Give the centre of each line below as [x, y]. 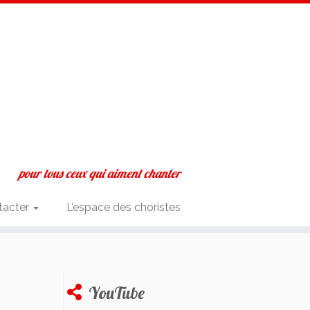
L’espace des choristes [123, 207]
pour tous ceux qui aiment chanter [99, 173]
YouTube [117, 293]
